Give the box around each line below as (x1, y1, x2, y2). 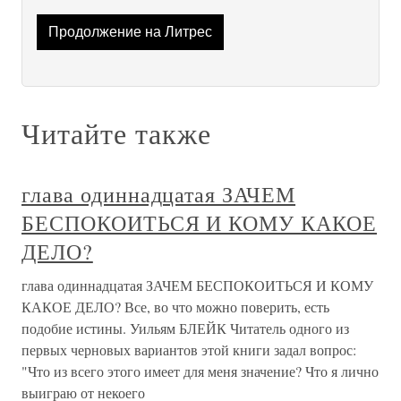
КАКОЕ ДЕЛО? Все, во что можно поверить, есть (21, 297, 329, 317)
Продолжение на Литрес (47, 24, 212, 40)
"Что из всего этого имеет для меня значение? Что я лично (21, 362, 379, 381)
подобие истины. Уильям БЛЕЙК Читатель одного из (21, 319, 349, 338)
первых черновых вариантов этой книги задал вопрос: (21, 340, 356, 360)
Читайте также (21, 114, 211, 153)
